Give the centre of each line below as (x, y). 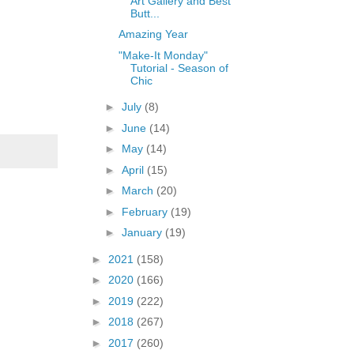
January (143, 233)
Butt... (145, 13)
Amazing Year (153, 34)
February (146, 211)
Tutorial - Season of (179, 68)
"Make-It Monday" (163, 55)
